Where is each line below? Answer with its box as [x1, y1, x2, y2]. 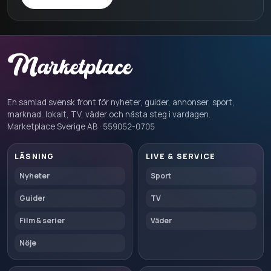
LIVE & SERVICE [146, 151, 216, 162]
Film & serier [19, 215, 65, 226]
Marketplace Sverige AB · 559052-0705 [7, 121, 155, 132]
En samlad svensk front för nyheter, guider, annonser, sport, [7, 97, 235, 108]
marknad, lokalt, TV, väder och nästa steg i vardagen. [7, 109, 211, 120]
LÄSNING [15, 151, 54, 162]
